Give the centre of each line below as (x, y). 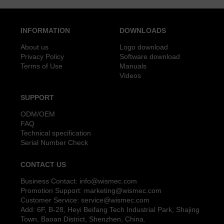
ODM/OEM (38, 114)
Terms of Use (42, 66)
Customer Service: (51, 200)
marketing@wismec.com (123, 191)
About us (35, 47)
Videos (130, 76)
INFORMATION (45, 31)
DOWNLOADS (143, 31)
